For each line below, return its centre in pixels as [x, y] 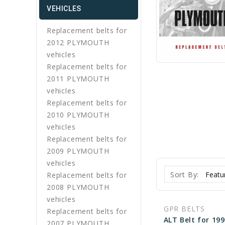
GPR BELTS [184, 209]
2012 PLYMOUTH [78, 42]
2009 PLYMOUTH [78, 151]
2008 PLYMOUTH [78, 187]
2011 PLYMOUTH [78, 79]
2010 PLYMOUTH [78, 115]
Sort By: [185, 175]
